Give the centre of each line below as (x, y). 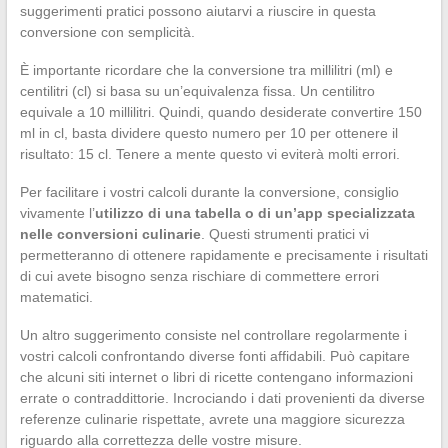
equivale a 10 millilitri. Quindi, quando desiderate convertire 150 (220, 111)
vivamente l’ (57, 212)
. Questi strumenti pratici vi (284, 233)
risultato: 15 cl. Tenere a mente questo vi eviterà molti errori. (209, 153)
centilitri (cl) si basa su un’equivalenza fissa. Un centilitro (197, 90)
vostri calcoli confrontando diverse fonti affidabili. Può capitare (214, 355)
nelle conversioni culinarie (110, 233)
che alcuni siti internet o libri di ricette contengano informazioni (216, 376)
